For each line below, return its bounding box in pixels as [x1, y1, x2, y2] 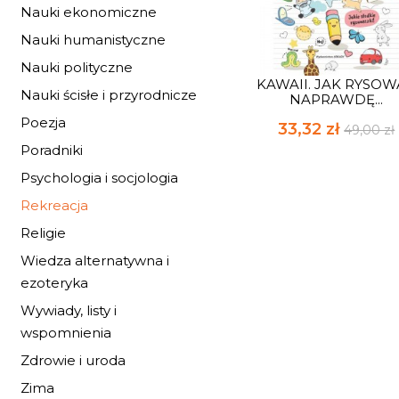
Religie [20, 224, 66, 241]
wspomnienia [20, 324, 111, 341]
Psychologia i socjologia [20, 169, 178, 186]
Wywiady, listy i [20, 302, 117, 319]
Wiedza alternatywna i [20, 252, 169, 269]
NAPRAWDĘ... [289, 91, 384, 109]
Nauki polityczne [20, 59, 133, 76]
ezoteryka [20, 274, 88, 291]
